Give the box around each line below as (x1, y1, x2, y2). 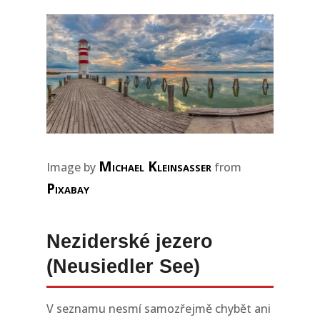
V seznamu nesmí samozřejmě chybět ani (46, 300, 271, 316)
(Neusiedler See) (46, 254, 200, 277)
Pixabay (46, 179, 89, 198)
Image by (46, 159, 99, 175)
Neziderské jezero (46, 229, 213, 252)
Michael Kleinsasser (98, 156, 211, 176)
